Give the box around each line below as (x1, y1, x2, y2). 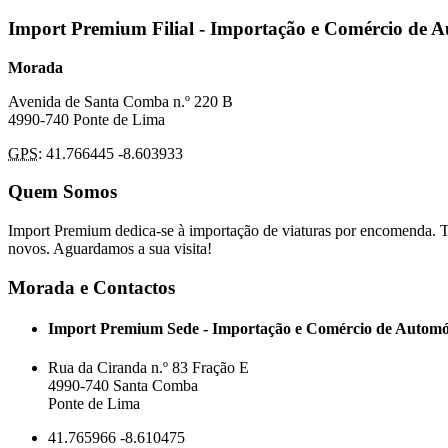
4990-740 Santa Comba (48, 377, 198, 395)
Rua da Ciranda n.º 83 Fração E (48, 359, 249, 377)
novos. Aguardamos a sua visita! (8, 240, 212, 258)
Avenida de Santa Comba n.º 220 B (8, 92, 233, 110)
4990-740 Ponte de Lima (8, 110, 165, 128)
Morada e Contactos (8, 276, 175, 298)
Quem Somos (8, 181, 117, 203)
